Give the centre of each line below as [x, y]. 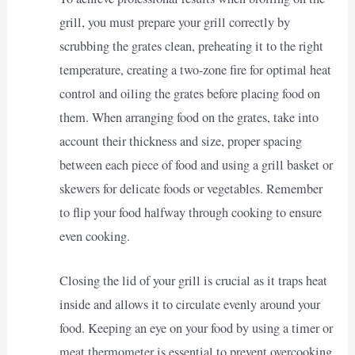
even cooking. [94, 236]
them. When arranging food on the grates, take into [189, 117]
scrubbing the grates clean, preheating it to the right [191, 46]
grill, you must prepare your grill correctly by [174, 22]
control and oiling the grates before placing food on [189, 93]
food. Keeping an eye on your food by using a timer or [196, 328]
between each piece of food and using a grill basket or [196, 164]
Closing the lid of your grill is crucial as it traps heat [193, 281]
